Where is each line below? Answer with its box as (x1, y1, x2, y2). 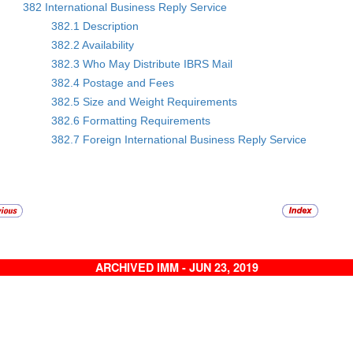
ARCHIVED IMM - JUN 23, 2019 (95, 259, 258, 276)
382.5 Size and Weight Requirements (51, 95, 238, 108)
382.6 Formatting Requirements (51, 113, 211, 127)
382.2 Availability (51, 38, 135, 51)
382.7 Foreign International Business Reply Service (51, 132, 307, 146)
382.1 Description (51, 19, 139, 32)
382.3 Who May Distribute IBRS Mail (51, 57, 233, 70)
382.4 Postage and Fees (51, 76, 175, 89)
